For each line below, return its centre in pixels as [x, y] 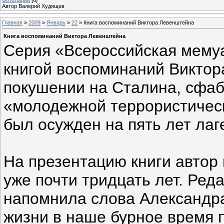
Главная [12, 22]
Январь [56, 22]
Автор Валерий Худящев [33, 6]
